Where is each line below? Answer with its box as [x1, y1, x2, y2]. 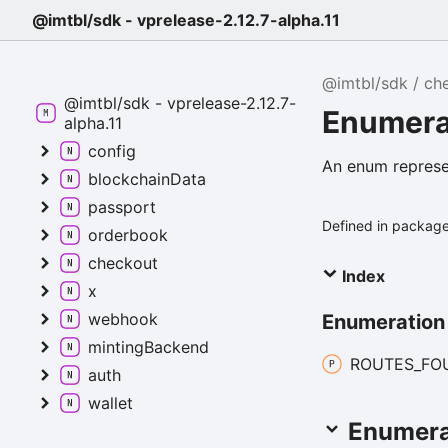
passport [88, 197, 156, 217]
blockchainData [88, 169, 206, 189]
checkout [88, 253, 158, 273]
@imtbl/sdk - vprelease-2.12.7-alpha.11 [32, 10, 340, 30]
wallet [88, 393, 133, 413]
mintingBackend [88, 337, 209, 357]
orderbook [88, 225, 168, 245]
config [88, 141, 136, 161]
